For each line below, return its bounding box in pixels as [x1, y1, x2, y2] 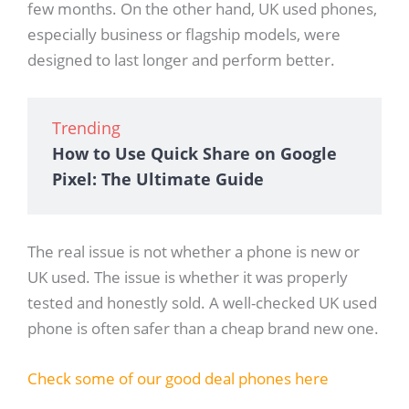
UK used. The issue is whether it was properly [26, 266, 348, 288]
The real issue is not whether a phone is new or [26, 240, 360, 262]
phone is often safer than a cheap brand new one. [26, 317, 379, 339]
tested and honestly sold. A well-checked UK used [26, 291, 377, 313]
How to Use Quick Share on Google [51, 142, 337, 164]
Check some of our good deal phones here [26, 368, 329, 390]
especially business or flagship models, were [26, 23, 341, 45]
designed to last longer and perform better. [26, 48, 335, 70]
